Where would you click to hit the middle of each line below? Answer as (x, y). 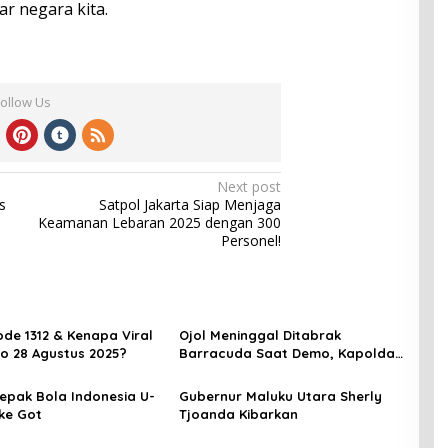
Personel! (251, 240)
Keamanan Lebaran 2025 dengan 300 (160, 222)
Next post (249, 186)
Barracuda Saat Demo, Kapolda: (288, 352)
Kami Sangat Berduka (251, 370)
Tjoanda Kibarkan (238, 413)
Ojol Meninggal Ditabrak (259, 334)
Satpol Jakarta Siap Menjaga (190, 204)
